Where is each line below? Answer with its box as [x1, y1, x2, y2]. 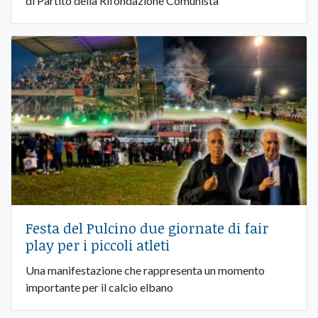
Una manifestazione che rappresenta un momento [26, 263, 265, 277]
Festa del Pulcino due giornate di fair [26, 217, 268, 238]
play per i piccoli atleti [26, 234, 170, 255]
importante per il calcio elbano [26, 280, 173, 294]
